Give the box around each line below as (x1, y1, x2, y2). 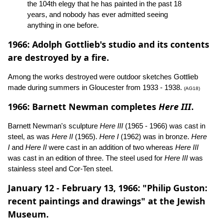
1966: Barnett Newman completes (8, 101, 159, 112)
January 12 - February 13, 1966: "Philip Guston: (8, 182, 207, 194)
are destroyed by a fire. (8, 52, 109, 63)
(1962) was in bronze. (119, 132, 191, 141)
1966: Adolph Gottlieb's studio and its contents (8, 38, 209, 50)
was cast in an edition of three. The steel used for (8, 154, 164, 162)
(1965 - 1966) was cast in (123, 122, 205, 130)
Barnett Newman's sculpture (8, 122, 100, 130)
